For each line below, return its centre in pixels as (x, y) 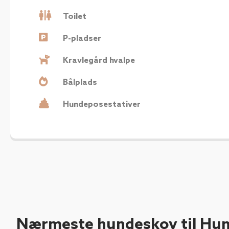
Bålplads (80, 82)
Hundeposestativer (102, 104)
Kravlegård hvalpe (99, 60)
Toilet (75, 16)
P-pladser (82, 38)
